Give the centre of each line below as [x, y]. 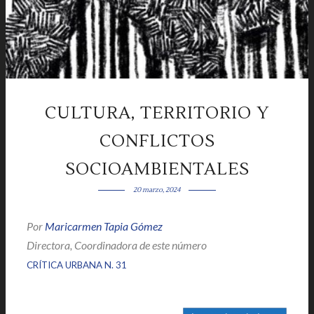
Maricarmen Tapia [87, 226]
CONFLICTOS [157, 141]
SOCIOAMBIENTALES [157, 169]
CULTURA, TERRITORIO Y [157, 113]
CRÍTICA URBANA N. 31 [77, 265]
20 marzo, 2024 [157, 190]
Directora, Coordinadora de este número [117, 245]
